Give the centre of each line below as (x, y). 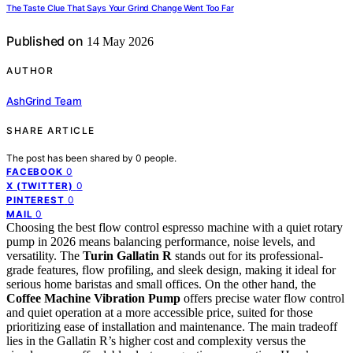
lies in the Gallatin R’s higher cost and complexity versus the (156, 340)
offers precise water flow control (262, 298)
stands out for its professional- (247, 255)
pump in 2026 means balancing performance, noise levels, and (161, 241)
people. (160, 158)
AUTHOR (30, 71)
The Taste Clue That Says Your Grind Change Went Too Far (120, 9)
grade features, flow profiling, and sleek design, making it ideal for (171, 269)
